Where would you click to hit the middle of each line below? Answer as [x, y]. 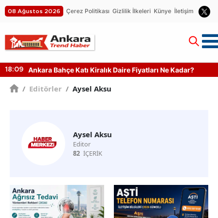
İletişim [184, 11]
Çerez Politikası [88, 11]
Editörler [45, 88]
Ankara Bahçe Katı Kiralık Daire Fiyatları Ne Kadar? [111, 70]
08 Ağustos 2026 [34, 11]
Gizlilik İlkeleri [132, 11]
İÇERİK [93, 153]
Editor [82, 144]
